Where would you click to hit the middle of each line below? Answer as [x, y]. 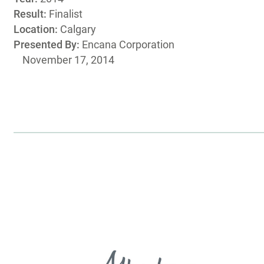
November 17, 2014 [68, 60]
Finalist [66, 14]
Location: [37, 29]
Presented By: [48, 44]
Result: [31, 14]
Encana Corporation [128, 44]
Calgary [78, 29]
